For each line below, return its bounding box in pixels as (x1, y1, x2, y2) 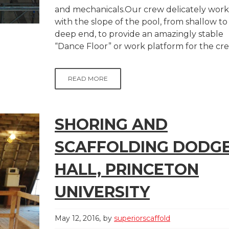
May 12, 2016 (55, 214, 99, 223)
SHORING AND (55, 115, 168, 134)
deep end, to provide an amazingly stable (55, 29, 223, 39)
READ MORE (68, 75, 108, 82)
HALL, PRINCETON (55, 160, 199, 179)
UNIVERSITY (55, 182, 150, 201)
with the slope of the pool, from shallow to (55, 17, 227, 27)
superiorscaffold (114, 214, 170, 223)
